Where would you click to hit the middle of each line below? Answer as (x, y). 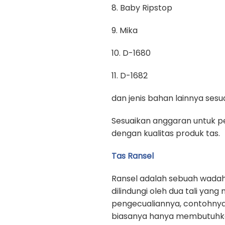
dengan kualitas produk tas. (166, 133)
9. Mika (125, 30)
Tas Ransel (133, 156)
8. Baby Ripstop (142, 8)
